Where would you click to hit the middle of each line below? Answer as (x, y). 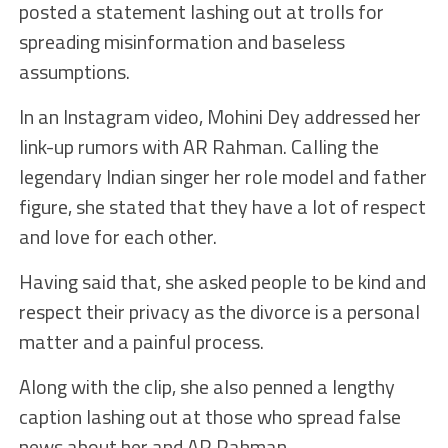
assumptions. (74, 72)
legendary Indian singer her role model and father (222, 177)
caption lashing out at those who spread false (209, 417)
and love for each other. (117, 237)
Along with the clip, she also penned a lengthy (206, 387)
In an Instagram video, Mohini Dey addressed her (219, 117)
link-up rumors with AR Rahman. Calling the (198, 147)
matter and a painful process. (141, 342)
